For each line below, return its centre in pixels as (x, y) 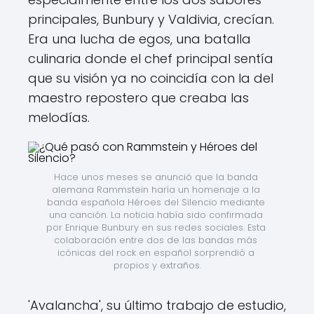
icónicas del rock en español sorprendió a (156, 253)
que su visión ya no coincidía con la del (151, 78)
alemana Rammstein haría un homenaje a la (156, 190)
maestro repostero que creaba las (138, 98)
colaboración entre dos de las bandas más (156, 240)
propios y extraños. (157, 265)
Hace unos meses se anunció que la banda (156, 177)
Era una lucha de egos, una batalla (139, 39)
